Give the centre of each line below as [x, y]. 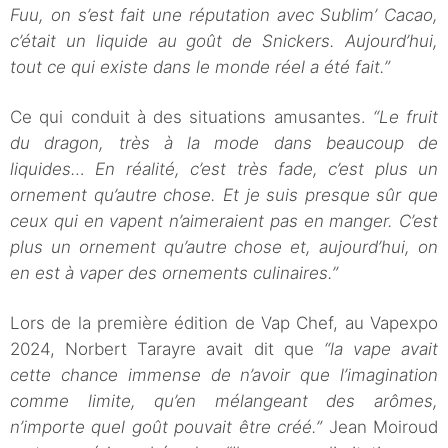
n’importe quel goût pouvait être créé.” [166, 427]
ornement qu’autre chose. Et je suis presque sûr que [224, 195]
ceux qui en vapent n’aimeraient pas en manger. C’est [224, 221]
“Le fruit [405, 117]
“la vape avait [380, 349]
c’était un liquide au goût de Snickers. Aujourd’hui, [224, 41]
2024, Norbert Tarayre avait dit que [167, 349]
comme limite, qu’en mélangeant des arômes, [224, 401]
